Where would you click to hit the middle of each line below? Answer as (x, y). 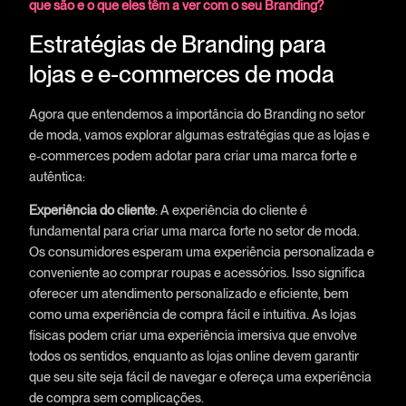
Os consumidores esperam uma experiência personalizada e (201, 252)
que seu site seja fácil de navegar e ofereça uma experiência (200, 377)
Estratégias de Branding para (177, 43)
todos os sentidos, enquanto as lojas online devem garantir (193, 356)
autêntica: (57, 176)
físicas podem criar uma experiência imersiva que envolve (193, 335)
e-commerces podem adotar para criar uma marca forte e (193, 155)
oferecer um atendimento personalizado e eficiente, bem (188, 294)
